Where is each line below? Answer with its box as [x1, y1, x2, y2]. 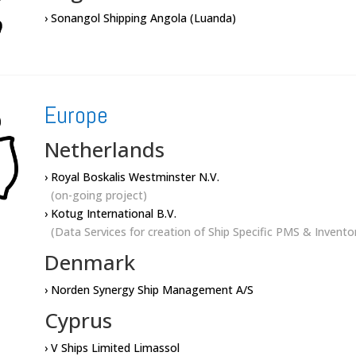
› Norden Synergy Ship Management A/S [44, 282, 253, 298]
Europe [44, 100, 108, 131]
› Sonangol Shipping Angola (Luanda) [44, 10, 236, 26]
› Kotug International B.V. [44, 206, 176, 222]
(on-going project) [44, 188, 147, 203]
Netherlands [44, 135, 164, 164]
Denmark [44, 248, 135, 277]
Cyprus [44, 306, 112, 335]
